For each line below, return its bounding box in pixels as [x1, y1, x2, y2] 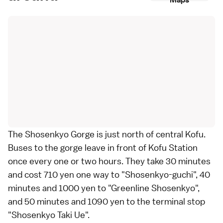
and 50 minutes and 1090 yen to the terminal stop [8, 196, 205, 207]
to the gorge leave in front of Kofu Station [32, 142, 198, 153]
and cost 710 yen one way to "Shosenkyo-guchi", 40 [8, 169, 210, 180]
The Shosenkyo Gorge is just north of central [8, 128, 185, 140]
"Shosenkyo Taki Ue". [8, 209, 90, 221]
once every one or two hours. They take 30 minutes [8, 155, 211, 167]
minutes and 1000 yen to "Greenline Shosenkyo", [8, 182, 200, 194]
